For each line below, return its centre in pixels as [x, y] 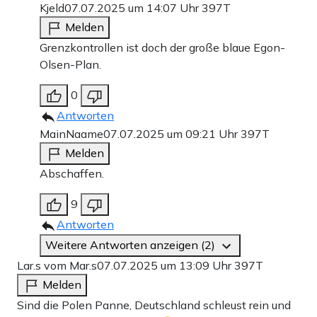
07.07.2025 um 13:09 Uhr [166, 266]
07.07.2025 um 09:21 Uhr [172, 134]
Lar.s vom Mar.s [57, 266]
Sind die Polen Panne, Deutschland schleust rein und [154, 305]
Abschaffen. [72, 174]
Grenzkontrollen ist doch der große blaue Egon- [162, 48]
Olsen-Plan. [70, 65]
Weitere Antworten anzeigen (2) [132, 245]
